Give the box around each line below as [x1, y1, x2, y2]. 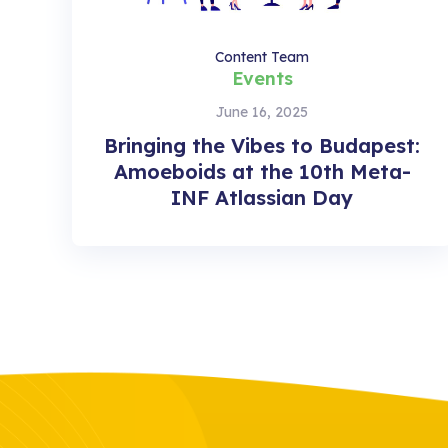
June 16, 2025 [216, 102, 308, 121]
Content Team [215, 47, 309, 66]
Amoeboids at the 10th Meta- [113, 158, 411, 184]
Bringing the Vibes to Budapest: [104, 132, 420, 158]
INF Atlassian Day [171, 184, 353, 210]
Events [231, 66, 293, 90]
